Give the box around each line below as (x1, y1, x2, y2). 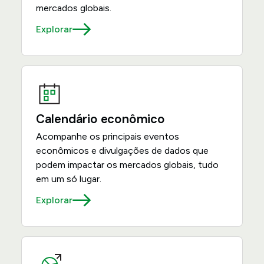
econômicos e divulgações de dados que (35, 145, 209, 156)
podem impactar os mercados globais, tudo (35, 159, 219, 170)
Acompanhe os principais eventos (35, 131, 179, 142)
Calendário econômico (35, 111, 165, 127)
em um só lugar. (35, 173, 101, 184)
